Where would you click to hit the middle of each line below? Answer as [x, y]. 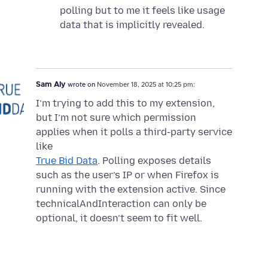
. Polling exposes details [154, 160]
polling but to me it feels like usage [142, 11]
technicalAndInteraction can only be [121, 203]
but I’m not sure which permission [116, 117]
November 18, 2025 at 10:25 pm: [146, 85]
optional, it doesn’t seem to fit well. [119, 218]
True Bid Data [67, 160]
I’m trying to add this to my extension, [125, 103]
